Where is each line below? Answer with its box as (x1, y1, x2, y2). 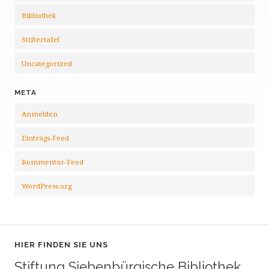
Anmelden (22, 109, 58, 118)
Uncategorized (22, 59, 72, 68)
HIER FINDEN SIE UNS (14, 240, 108, 249)
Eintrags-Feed (22, 133, 69, 142)
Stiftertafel (22, 35, 59, 44)
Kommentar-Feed (22, 157, 83, 166)
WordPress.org (22, 181, 71, 190)
